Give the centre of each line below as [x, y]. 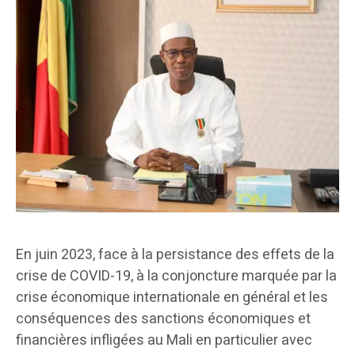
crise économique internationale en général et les [172, 297]
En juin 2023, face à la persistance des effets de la [175, 254]
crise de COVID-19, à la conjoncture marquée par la [176, 276]
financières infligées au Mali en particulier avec [164, 340]
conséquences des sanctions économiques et [163, 319]
